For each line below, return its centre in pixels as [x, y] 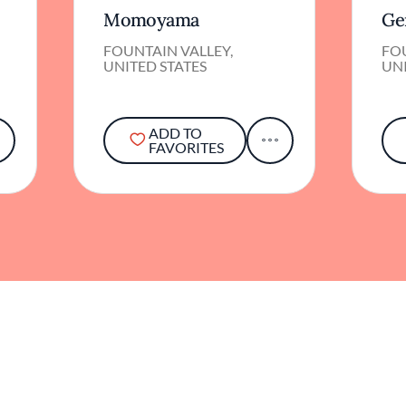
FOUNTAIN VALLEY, [169, 27]
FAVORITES [186, 124]
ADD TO [175, 110]
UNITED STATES [155, 43]
